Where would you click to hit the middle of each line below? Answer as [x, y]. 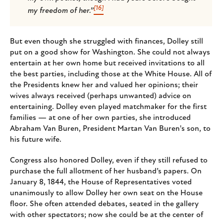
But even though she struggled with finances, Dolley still [107, 42]
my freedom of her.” [61, 11]
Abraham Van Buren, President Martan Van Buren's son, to [110, 129]
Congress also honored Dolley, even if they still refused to [109, 161]
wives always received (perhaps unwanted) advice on [101, 96]
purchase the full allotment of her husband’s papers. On [106, 172]
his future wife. [36, 140]
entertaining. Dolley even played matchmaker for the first [108, 107]
